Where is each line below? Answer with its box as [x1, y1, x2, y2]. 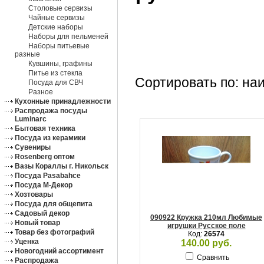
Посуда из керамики [15, 134, 85, 142]
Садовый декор [15, 209, 70, 217]
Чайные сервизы [28, 14, 85, 22]
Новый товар [15, 219, 60, 227]
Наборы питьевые [28, 42, 90, 50]
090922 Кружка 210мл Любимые [150, 213, 262, 222]
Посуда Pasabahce [15, 171, 81, 180]
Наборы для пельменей [28, 32, 108, 41]
